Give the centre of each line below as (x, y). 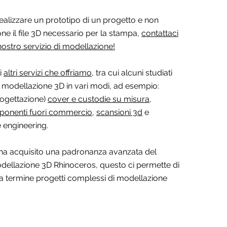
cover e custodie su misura (99, 99)
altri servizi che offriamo (48, 73)
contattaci (160, 33)
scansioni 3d (119, 112)
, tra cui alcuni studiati (132, 73)
